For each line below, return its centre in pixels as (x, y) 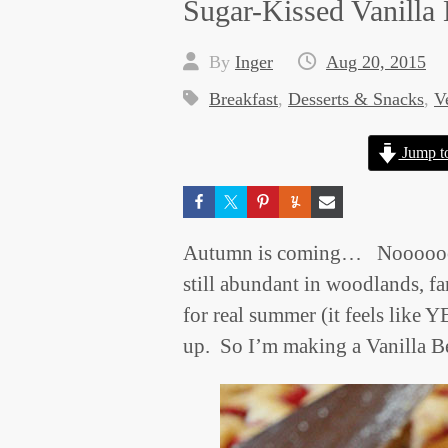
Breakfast (243, 99)
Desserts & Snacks (356, 99)
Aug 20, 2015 (376, 62)
